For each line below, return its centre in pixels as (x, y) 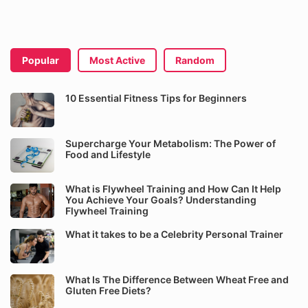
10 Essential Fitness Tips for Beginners (156, 98)
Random (195, 60)
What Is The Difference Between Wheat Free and (177, 279)
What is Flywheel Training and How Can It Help (173, 189)
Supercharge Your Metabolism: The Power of (170, 143)
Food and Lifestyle (108, 154)
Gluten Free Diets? (108, 290)
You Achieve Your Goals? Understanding (161, 200)
